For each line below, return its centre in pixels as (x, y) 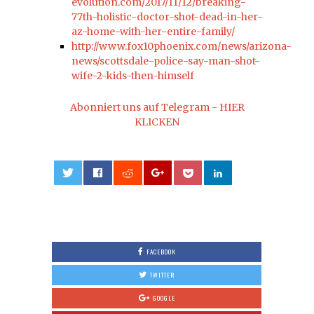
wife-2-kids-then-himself (133, 75)
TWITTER (162, 274)
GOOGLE (164, 298)
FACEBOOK (161, 251)
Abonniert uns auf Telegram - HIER (157, 107)
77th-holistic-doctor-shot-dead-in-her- (167, 16)
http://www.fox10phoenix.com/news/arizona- (182, 46)
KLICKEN (157, 122)
